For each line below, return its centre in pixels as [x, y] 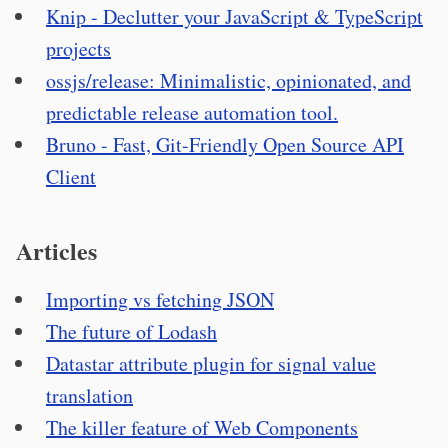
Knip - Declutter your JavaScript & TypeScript [234, 16]
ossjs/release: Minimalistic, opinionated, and [228, 80]
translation [89, 395]
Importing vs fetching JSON [160, 299]
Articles [56, 250]
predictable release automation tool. [192, 112]
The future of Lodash [131, 331]
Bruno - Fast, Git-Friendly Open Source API [225, 144]
